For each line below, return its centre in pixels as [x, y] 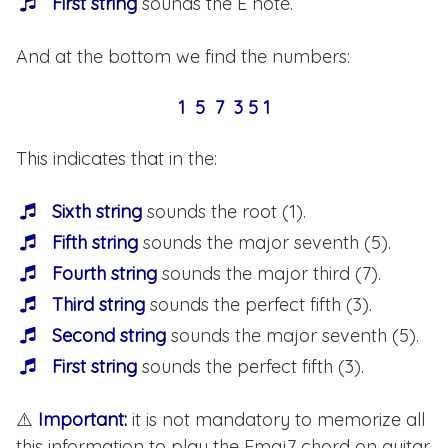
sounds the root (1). [224, 212]
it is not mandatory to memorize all [276, 420]
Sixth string [97, 212]
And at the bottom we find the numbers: [183, 57]
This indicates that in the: [116, 159]
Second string [109, 336]
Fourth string [104, 274]
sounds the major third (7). [269, 274]
